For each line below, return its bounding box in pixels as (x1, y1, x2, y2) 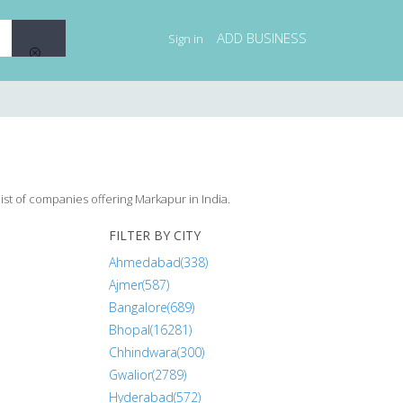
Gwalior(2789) (109, 366, 186, 383)
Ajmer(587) (109, 276, 169, 293)
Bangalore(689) (109, 299, 194, 316)
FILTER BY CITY (109, 227, 201, 244)
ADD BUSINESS (217, 29, 307, 47)
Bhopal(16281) (109, 321, 192, 338)
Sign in (168, 31, 203, 47)
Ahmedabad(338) (109, 254, 208, 271)
